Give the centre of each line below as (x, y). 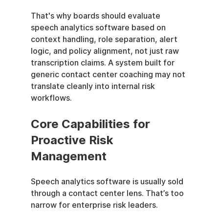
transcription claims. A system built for (103, 63)
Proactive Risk (73, 140)
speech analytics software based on (99, 27)
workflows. (51, 98)
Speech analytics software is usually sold (108, 181)
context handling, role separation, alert (105, 39)
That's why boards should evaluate (96, 16)
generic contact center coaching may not (109, 74)
